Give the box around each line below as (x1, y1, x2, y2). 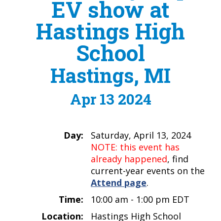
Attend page (91, 176, 147, 188)
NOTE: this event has (91, 141, 180, 153)
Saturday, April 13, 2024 (91, 129, 191, 141)
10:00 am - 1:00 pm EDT (91, 193, 189, 205)
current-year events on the (91, 164, 205, 177)
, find (167, 152, 188, 165)
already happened (91, 152, 167, 165)
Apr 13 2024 (70, 89, 151, 109)
